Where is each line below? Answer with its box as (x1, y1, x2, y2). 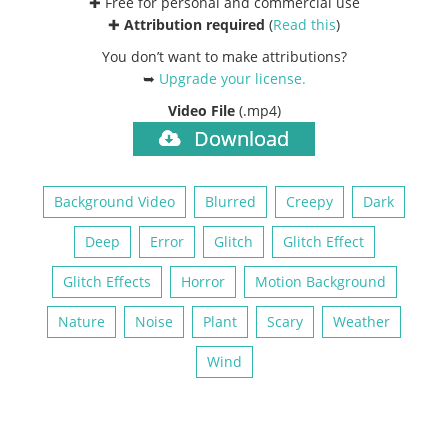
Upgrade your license (158, 68, 302, 88)
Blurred (205, 191, 256, 211)
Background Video (54, 191, 175, 211)
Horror (180, 271, 225, 291)
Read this (273, 14, 336, 34)
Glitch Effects (62, 271, 151, 291)
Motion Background (254, 271, 386, 291)
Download (189, 124, 289, 152)
